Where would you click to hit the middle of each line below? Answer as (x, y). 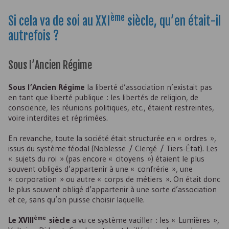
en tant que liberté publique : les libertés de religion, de (103, 97)
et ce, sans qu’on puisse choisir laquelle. (76, 199)
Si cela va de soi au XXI (59, 21)
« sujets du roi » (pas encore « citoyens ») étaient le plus (106, 158)
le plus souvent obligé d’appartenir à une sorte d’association (112, 189)
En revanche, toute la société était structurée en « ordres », (112, 138)
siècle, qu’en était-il (173, 21)
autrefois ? (33, 36)
